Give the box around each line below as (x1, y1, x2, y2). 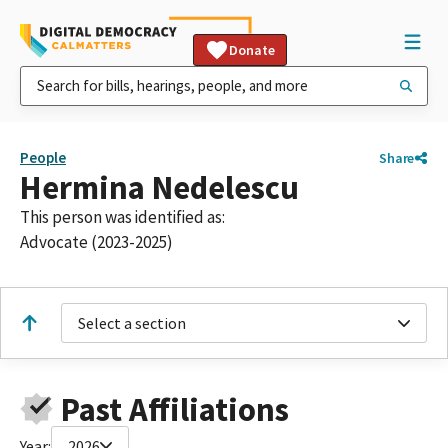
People (20, 148, 66, 167)
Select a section (78, 313, 186, 333)
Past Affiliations (60, 388, 289, 430)
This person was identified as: (20, 206, 225, 228)
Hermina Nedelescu (20, 167, 299, 208)
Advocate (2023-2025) (20, 231, 173, 253)
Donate (229, 41, 275, 59)
